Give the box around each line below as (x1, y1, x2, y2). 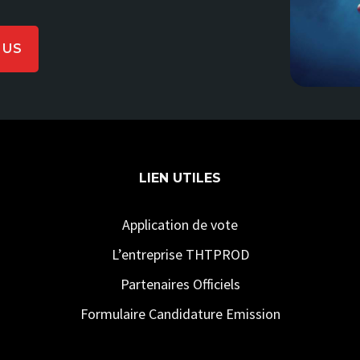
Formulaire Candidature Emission (80, 305, 280, 323)
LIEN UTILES (139, 170, 221, 186)
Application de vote (122, 215, 238, 234)
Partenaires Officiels (120, 275, 240, 293)
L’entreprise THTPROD (111, 245, 249, 264)
